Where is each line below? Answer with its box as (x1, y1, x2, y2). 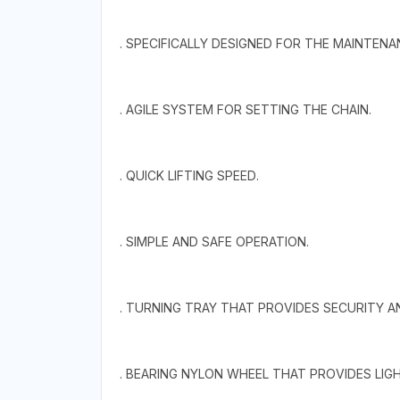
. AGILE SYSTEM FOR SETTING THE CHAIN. (119, 101, 371, 117)
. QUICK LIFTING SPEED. (119, 167, 259, 183)
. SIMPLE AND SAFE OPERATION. (119, 233, 309, 249)
